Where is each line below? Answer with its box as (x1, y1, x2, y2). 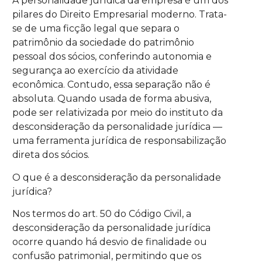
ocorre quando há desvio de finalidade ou (12, 236, 208, 247)
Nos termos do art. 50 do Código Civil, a (12, 208, 192, 219)
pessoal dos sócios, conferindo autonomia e (12, 51, 212, 63)
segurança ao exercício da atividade (12, 65, 179, 77)
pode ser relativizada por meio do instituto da (12, 107, 223, 119)
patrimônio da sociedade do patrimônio (12, 37, 195, 49)
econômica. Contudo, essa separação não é (12, 79, 211, 91)
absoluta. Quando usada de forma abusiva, (12, 93, 212, 105)
